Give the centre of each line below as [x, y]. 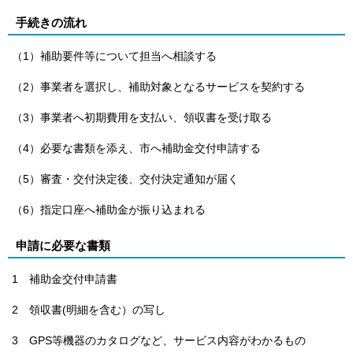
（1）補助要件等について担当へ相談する [114, 56]
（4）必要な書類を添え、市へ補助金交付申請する [136, 148]
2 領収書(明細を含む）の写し [89, 310]
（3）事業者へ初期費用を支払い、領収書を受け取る [142, 117]
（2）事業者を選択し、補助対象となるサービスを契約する [158, 87]
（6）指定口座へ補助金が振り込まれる [109, 210]
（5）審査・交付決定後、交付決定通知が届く [125, 179]
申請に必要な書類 [63, 245]
